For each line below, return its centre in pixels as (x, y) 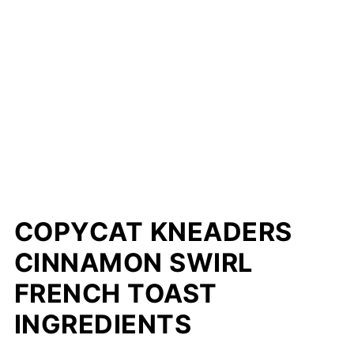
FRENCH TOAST (115, 293)
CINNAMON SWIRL (133, 262)
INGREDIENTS (103, 324)
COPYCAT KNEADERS (153, 232)
